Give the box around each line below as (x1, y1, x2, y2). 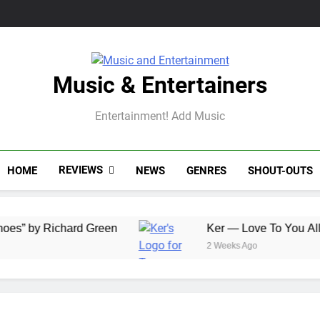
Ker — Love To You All (160, 221, 275, 234)
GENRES (186, 164, 226, 177)
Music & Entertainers (53, 71, 267, 99)
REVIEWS (58, 164, 103, 176)
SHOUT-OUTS (247, 164, 313, 177)
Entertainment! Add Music (95, 109, 225, 123)
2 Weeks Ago (160, 241, 211, 251)
